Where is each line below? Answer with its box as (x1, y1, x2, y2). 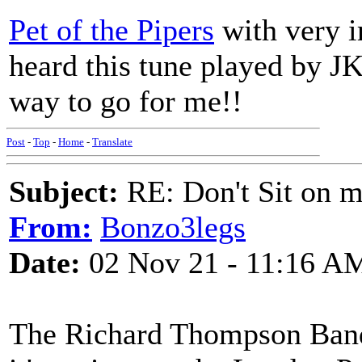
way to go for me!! (9, 84, 242, 118)
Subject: (9, 175, 119, 208)
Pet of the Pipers (9, 13, 214, 47)
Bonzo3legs (100, 210, 246, 244)
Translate (92, 136, 133, 148)
